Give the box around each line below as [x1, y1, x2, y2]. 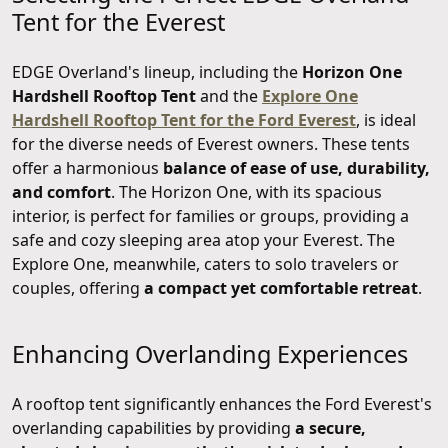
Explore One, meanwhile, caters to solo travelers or [12, 252, 399, 275]
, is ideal [356, 108, 416, 131]
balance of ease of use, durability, [163, 156, 430, 179]
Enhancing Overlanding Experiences [12, 337, 408, 370]
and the [200, 84, 262, 107]
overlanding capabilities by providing [12, 416, 295, 439]
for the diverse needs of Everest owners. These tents [12, 132, 410, 155]
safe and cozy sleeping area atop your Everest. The [12, 228, 395, 251]
